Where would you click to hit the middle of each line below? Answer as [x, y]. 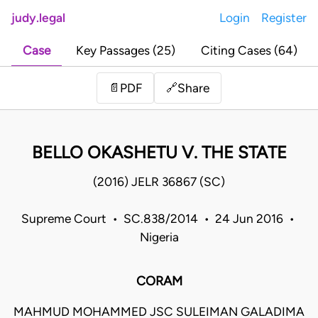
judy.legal [38, 18]
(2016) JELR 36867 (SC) [159, 182]
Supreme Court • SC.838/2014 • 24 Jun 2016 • [159, 219]
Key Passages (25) [126, 51]
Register [284, 18]
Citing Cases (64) [249, 51]
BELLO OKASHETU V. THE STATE [159, 153]
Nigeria [159, 237]
